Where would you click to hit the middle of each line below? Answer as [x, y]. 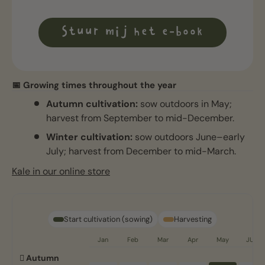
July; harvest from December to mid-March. [141, 151]
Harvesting [193, 219]
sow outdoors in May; [185, 104]
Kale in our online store [61, 172]
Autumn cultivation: [92, 104]
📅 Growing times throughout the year [94, 85]
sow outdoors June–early [189, 137]
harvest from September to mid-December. [140, 118]
